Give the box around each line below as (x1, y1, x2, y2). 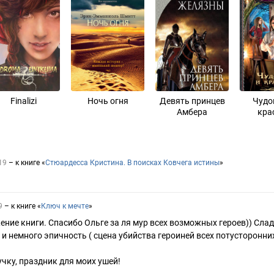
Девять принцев (159, 96, 225, 106)
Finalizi (10, 96, 37, 106)
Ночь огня (87, 96, 128, 106)
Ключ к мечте (41, 202, 89, 210)
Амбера (177, 107, 207, 117)
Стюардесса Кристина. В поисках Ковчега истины (45, 158, 220, 167)
